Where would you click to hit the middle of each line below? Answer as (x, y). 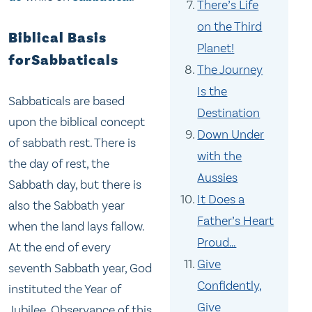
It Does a (221, 199)
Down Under (231, 134)
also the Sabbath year (67, 206)
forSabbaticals (63, 60)
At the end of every (60, 248)
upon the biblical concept (77, 122)
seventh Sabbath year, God (80, 268)
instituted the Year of (65, 289)
